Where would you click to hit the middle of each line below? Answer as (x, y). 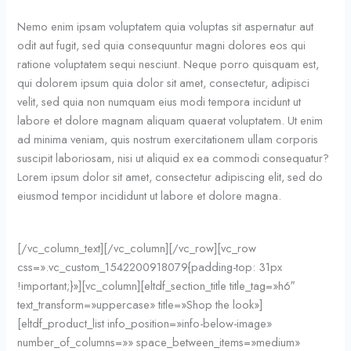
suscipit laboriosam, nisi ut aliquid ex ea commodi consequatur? (174, 158)
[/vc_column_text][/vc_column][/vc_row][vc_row (137, 248)
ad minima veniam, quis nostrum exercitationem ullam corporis (168, 139)
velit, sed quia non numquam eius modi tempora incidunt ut (159, 102)
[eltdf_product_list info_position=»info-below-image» (145, 323)
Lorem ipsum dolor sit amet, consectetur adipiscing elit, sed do (170, 177)
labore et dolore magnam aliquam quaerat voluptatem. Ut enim (170, 121)
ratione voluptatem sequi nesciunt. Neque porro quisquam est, (168, 64)
